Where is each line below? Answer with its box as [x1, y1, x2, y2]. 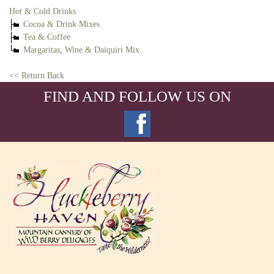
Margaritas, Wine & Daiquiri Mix [23, 45, 139, 55]
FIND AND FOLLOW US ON [43, 88, 231, 105]
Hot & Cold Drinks [9, 6, 76, 16]
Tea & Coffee [23, 32, 70, 42]
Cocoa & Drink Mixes [23, 19, 100, 29]
